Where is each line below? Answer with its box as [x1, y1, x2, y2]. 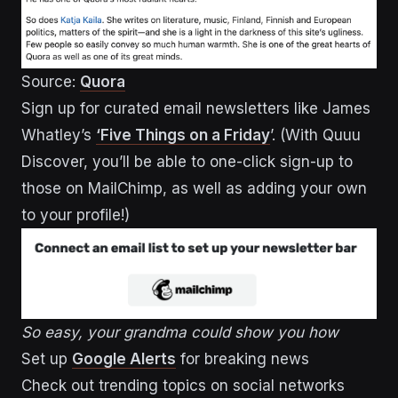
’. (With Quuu [270, 125, 361, 144]
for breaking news [176, 349, 309, 368]
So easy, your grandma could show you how [21, 322, 338, 341]
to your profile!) [21, 205, 130, 224]
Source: [21, 72, 80, 91]
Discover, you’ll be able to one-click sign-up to [21, 152, 353, 171]
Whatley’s [21, 125, 96, 144]
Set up [21, 349, 72, 368]
